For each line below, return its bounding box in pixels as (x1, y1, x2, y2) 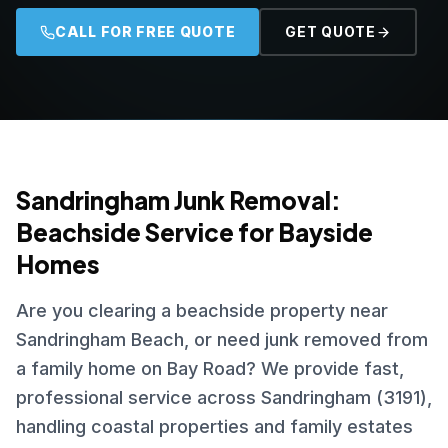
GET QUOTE (285, 23, 376, 40)
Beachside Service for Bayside (16, 217, 373, 247)
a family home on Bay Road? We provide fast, (16, 358, 404, 379)
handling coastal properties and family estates (16, 416, 413, 437)
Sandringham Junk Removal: (16, 185, 341, 215)
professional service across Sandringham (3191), (16, 387, 432, 408)
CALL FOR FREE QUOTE (55, 23, 236, 40)
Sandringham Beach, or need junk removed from (16, 329, 428, 350)
